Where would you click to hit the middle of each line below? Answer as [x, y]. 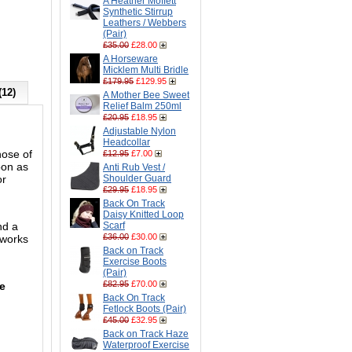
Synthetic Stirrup [138, 12]
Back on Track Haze [146, 334]
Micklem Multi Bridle [146, 70]
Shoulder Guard [137, 178]
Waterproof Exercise [146, 345]
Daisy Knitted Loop [143, 214]
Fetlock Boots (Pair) [145, 309]
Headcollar [126, 142]
